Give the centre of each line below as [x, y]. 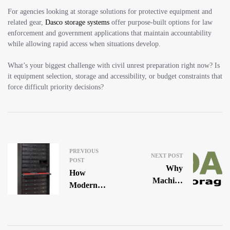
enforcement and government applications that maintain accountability [110, 33]
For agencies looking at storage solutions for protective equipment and [110, 11]
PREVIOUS [84, 151]
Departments [92, 209]
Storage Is [165, 205]
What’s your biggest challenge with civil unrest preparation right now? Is [114, 65]
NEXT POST [167, 155]
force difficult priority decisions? [56, 87]
